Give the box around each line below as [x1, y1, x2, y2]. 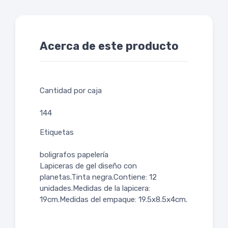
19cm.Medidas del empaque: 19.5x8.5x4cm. [40, 195, 187, 205]
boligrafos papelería [40, 150, 108, 160]
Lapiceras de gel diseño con [40, 161, 137, 171]
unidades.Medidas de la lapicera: [40, 184, 150, 193]
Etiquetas [40, 128, 74, 137]
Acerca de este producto [40, 40, 179, 53]
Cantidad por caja [40, 86, 102, 96]
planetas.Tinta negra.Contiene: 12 [40, 173, 157, 182]
